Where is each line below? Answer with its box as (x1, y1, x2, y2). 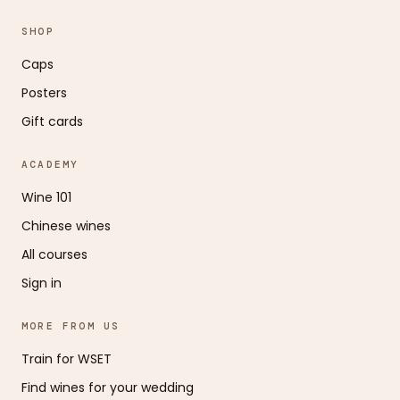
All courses (21, 246, 87, 263)
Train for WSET (21, 350, 112, 368)
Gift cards (21, 112, 83, 130)
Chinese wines (21, 217, 111, 235)
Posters (21, 84, 67, 102)
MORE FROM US (21, 320, 121, 332)
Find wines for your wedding (21, 379, 194, 396)
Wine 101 (21, 188, 71, 206)
